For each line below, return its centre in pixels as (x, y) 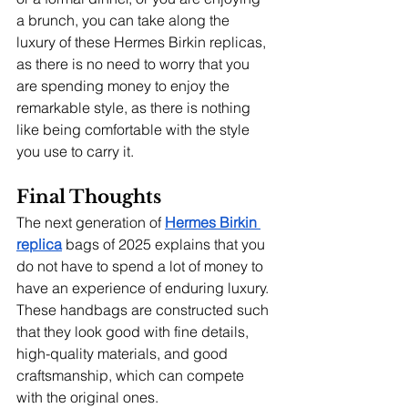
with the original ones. (87, 397)
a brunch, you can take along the (125, 20)
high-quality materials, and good (124, 353)
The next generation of (89, 222)
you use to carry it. (75, 151)
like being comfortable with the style (135, 129)
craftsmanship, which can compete (132, 375)
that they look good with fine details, (134, 331)
